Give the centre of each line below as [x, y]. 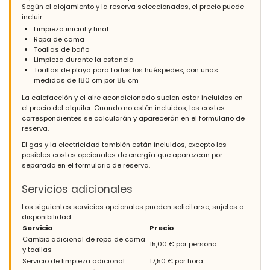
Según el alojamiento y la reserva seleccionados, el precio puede [133, 7]
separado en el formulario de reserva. [86, 165]
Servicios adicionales [77, 189]
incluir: [33, 17]
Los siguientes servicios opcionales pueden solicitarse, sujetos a [133, 206]
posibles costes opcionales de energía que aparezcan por [122, 155]
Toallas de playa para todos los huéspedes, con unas [126, 70]
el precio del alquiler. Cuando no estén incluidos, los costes [123, 108]
